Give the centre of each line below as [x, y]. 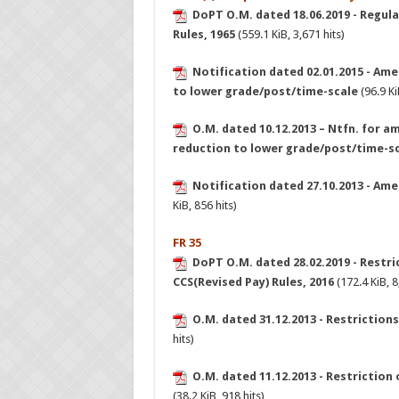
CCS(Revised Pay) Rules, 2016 [253, 282]
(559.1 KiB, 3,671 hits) [289, 35]
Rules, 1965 [204, 35]
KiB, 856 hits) [204, 206]
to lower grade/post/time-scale [265, 92]
